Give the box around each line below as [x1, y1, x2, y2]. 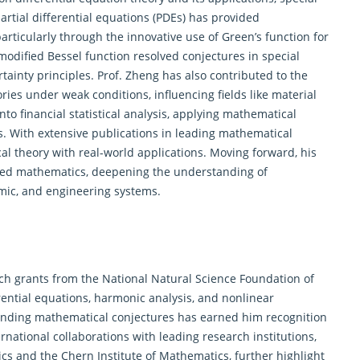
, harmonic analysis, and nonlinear [88, 289, 274, 305]
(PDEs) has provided [149, 9, 260, 25]
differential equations [32, 9, 149, 25]
